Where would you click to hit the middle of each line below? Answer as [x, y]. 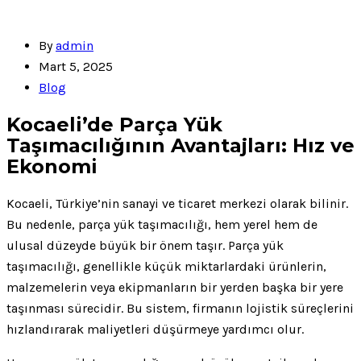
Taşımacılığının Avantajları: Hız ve [180, 145]
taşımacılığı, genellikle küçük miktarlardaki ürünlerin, [166, 266]
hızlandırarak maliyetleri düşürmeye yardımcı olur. [155, 329]
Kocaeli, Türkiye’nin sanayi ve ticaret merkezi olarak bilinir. [177, 203]
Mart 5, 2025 [76, 66]
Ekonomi [52, 166]
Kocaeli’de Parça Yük [114, 124]
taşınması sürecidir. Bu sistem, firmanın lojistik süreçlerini [180, 308]
